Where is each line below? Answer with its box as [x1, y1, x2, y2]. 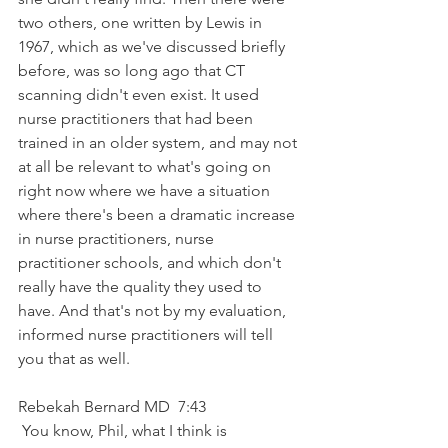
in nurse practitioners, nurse [18, 228, 218, 248]
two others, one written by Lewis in [18, 12, 266, 32]
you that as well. [18, 348, 130, 368]
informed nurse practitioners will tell [18, 324, 277, 344]
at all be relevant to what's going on [18, 156, 275, 176]
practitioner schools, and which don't [18, 252, 285, 272]
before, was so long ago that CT [18, 60, 249, 80]
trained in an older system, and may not [18, 132, 301, 152]
